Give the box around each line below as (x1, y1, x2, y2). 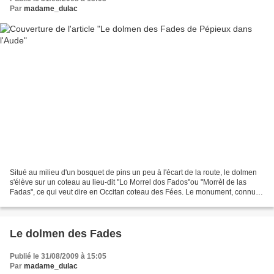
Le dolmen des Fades (10, 227, 122, 240)
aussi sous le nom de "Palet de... (10, 197, 117, 206)
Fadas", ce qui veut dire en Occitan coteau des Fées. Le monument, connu (10, 187, 256, 196)
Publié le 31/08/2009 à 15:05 (10, 251, 106, 261)
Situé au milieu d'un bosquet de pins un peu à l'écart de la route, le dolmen (10, 168, 257, 177)
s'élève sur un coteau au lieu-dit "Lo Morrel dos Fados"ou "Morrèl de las (10, 177, 246, 187)
